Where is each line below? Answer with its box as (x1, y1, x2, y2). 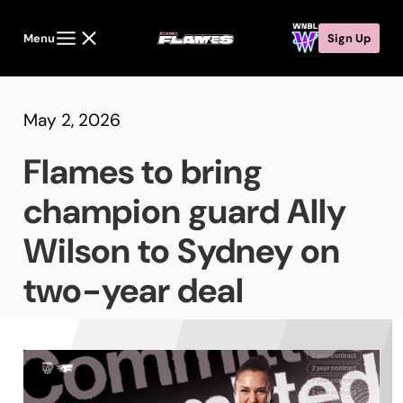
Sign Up (327, 30, 372, 46)
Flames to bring (22, 149, 263, 195)
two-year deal (22, 268, 244, 314)
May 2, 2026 (22, 109, 121, 132)
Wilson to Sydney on (22, 228, 340, 274)
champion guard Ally (22, 189, 346, 235)
